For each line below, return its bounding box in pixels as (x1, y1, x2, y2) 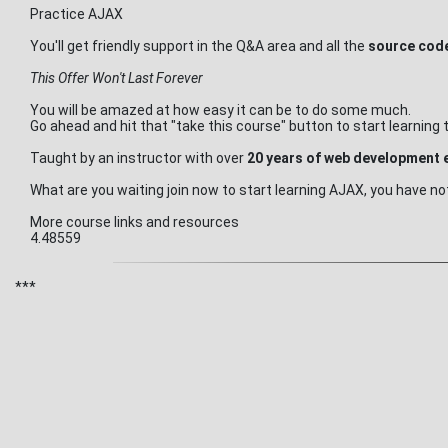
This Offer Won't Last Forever (30, 70, 203, 86)
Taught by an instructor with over (30, 150, 247, 166)
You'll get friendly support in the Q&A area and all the (30, 38, 368, 54)
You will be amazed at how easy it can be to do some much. (30, 102, 414, 118)
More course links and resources (30, 214, 239, 230)
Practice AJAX (30, 6, 123, 22)
